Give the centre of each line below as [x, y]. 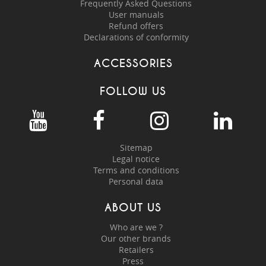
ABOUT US [133, 208]
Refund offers [136, 26]
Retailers [136, 250]
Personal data [136, 182]
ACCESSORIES [133, 64]
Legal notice [136, 159]
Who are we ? [136, 227]
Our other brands [136, 239]
